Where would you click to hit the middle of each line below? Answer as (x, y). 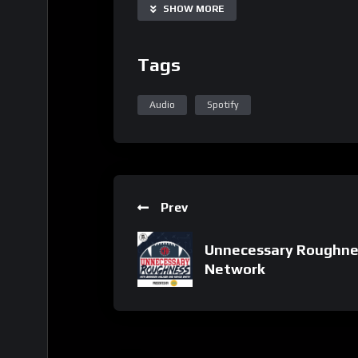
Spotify (223, 105)
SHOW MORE (193, 9)
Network (235, 268)
